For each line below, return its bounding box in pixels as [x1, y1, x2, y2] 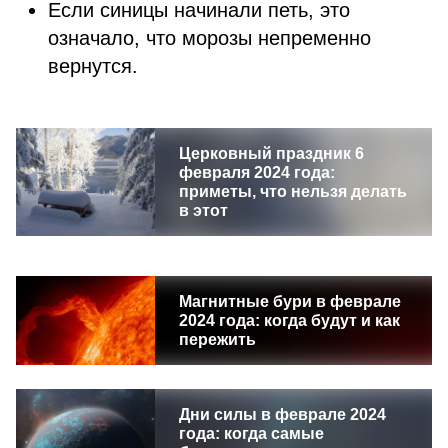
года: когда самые [178, 425, 324, 442]
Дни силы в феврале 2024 [178, 406, 386, 423]
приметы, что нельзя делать [178, 183, 407, 200]
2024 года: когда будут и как [178, 312, 400, 329]
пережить [178, 331, 256, 348]
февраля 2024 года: [178, 164, 335, 181]
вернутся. [48, 55, 138, 77]
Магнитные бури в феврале [178, 293, 401, 310]
